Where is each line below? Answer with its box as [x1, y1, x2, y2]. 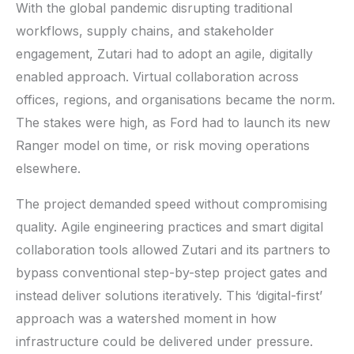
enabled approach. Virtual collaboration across [16, 68, 299, 85]
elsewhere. [16, 160, 81, 176]
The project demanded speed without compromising [16, 195, 327, 212]
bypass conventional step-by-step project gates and [16, 264, 327, 281]
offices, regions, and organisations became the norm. [16, 91, 335, 107]
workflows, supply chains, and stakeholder [16, 22, 274, 39]
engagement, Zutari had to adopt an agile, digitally [16, 45, 313, 62]
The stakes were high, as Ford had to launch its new [16, 114, 330, 130]
